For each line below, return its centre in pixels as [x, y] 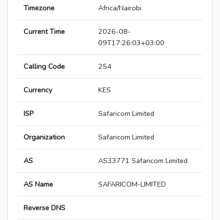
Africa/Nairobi [120, 8]
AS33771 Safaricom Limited [143, 161]
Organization [44, 137]
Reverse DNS [44, 208]
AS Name [38, 184]
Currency [38, 90]
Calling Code [44, 67]
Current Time [44, 32]
